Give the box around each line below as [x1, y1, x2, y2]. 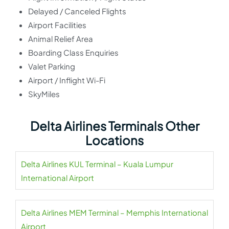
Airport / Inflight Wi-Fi [28, 75, 105, 85]
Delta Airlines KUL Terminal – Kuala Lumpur [21, 159, 173, 169]
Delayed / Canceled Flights [28, 6, 126, 16]
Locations [85, 132, 144, 148]
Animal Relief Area [28, 34, 93, 43]
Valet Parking [28, 61, 75, 71]
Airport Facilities [28, 20, 86, 30]
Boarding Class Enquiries [28, 48, 119, 57]
